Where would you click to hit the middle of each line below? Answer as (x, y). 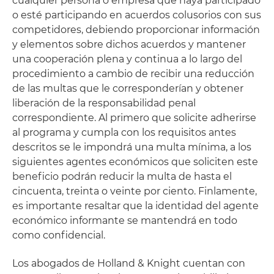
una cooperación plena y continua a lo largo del (127, 59)
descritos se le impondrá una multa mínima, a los (132, 147)
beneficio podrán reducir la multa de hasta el (122, 176)
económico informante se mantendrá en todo (125, 220)
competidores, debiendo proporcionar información (136, 30)
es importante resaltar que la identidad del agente (135, 206)
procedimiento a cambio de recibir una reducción (133, 74)
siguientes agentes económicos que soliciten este (135, 162)
